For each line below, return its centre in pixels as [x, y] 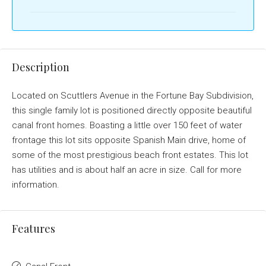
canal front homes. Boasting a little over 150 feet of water [127, 125]
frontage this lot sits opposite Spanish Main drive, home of [129, 140]
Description [41, 67]
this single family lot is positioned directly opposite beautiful [132, 110]
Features [34, 229]
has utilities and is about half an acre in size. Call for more [127, 170]
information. [36, 185]
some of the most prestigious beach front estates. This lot [130, 155]
